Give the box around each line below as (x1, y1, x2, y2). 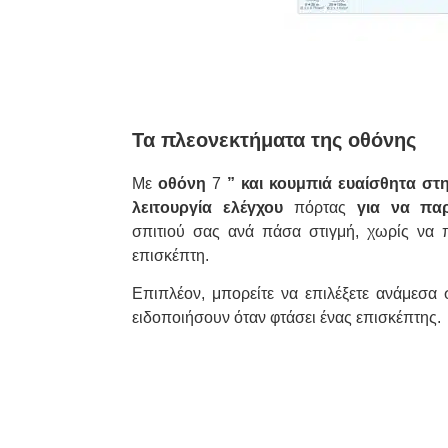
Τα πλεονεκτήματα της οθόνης (132, 128, 416, 151)
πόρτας (282, 198, 346, 216)
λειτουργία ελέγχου (132, 198, 283, 216)
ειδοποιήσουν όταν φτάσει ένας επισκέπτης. (132, 309, 441, 326)
